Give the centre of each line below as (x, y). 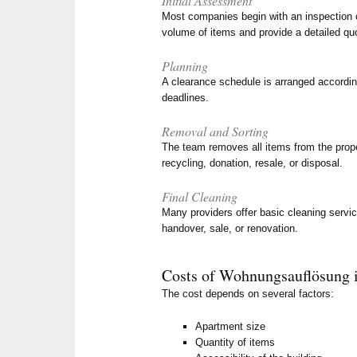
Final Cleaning (200, 197)
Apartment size (231, 327)
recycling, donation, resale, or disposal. (253, 163)
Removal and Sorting (216, 131)
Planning (185, 66)
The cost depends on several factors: (248, 294)
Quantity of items (235, 343)
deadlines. (186, 98)
